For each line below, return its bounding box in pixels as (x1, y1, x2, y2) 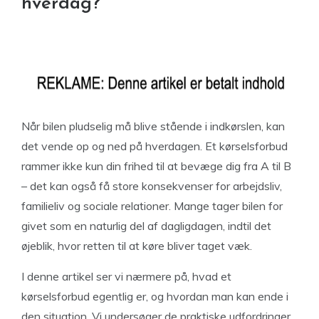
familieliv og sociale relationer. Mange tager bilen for (21, 199, 283, 213)
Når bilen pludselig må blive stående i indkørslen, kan (21, 119, 285, 133)
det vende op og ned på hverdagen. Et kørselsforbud (21, 139, 288, 153)
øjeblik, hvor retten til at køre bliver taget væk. (21, 239, 252, 253)
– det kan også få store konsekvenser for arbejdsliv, (21, 179, 282, 193)
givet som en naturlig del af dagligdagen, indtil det (21, 219, 271, 233)
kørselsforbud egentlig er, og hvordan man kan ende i (21, 289, 288, 303)
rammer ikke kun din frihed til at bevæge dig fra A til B (21, 159, 291, 173)
